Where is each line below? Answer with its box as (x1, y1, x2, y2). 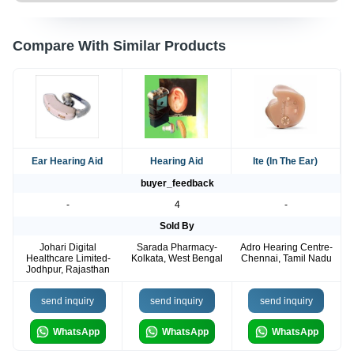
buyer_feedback (140, 178, 214, 190)
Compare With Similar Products (13, 38, 226, 55)
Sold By (160, 220, 194, 232)
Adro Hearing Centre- (239, 242, 333, 254)
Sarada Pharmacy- (137, 242, 217, 254)
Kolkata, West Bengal (131, 253, 223, 265)
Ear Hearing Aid (32, 156, 104, 168)
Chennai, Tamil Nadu (240, 253, 332, 265)
